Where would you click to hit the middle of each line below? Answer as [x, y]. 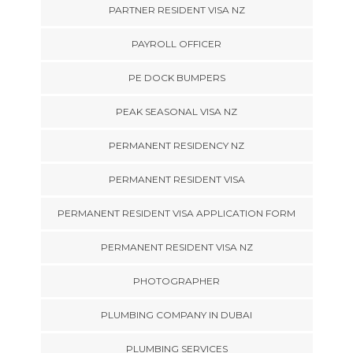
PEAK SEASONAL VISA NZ [176, 111]
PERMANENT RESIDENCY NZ [176, 145]
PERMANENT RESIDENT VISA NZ [176, 247]
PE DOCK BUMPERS [176, 77]
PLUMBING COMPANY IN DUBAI [176, 314]
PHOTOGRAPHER [176, 281]
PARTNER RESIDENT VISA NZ [176, 9]
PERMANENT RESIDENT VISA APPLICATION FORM [176, 213]
